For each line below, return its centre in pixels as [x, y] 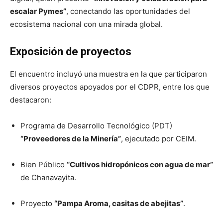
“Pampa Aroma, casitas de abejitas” [119, 203]
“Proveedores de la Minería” [71, 138]
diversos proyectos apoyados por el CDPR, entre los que [110, 87]
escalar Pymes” [38, 11]
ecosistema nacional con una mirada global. [86, 24]
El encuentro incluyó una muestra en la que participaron [109, 74]
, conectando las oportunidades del [128, 11]
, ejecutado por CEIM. [159, 138]
